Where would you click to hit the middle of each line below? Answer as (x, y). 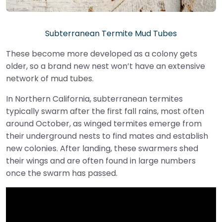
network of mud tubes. (50, 79)
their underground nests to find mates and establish (107, 136)
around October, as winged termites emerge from (104, 124)
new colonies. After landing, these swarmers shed (102, 149)
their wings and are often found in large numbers (101, 161)
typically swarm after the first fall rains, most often (105, 111)
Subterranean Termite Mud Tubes (111, 34)
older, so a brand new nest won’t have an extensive (106, 66)
